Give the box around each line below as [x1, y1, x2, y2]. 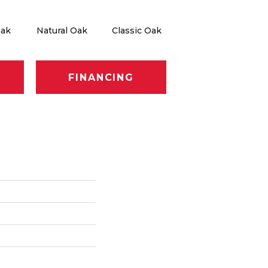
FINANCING [68, 71, 134, 83]
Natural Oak [36, 25, 87, 36]
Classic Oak [112, 25, 162, 36]
